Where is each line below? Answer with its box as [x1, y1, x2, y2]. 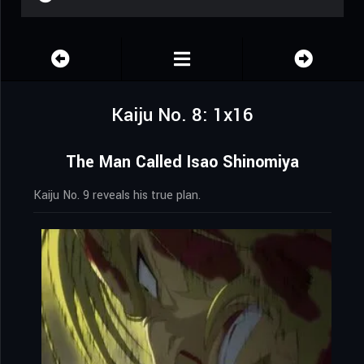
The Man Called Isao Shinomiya [66, 150, 299, 175]
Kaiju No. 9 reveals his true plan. [33, 187, 201, 205]
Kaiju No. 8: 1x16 [111, 102, 253, 129]
